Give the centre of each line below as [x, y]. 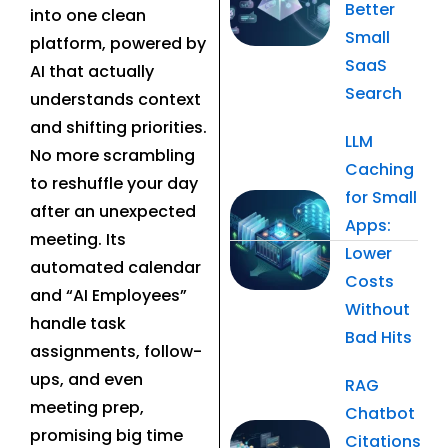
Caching [379, 170]
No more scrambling [112, 155]
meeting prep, [87, 407]
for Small [380, 198]
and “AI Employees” [108, 295]
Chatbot [379, 414]
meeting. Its [78, 239]
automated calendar [115, 267]
